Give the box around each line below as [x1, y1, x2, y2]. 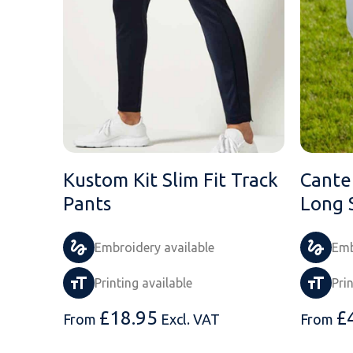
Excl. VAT [161, 310, 220, 327]
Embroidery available [95, 240, 214, 255]
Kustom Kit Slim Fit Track [63, 169, 278, 191]
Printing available [95, 275, 192, 290]
